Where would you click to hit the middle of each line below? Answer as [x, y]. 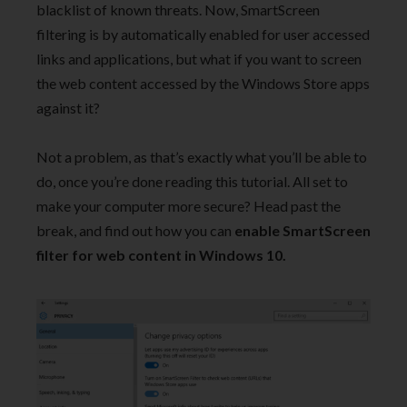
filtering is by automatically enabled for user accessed [203, 34]
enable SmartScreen [303, 231]
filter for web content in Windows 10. [161, 255]
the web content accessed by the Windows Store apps [203, 83]
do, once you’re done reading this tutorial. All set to [192, 182]
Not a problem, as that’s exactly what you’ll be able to [202, 157]
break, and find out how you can [135, 231]
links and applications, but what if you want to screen [199, 58]
